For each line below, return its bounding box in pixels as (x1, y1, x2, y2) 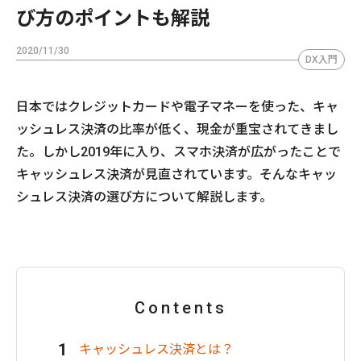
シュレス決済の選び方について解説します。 (16, 189, 272, 205)
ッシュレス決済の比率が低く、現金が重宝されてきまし (16, 121, 338, 137)
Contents (134, 297, 227, 317)
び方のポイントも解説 (16, 6, 210, 30)
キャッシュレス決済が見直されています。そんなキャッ (16, 166, 337, 182)
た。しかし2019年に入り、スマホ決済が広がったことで (16, 143, 341, 160)
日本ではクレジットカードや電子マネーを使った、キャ (16, 98, 338, 114)
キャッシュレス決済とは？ (79, 341, 234, 357)
